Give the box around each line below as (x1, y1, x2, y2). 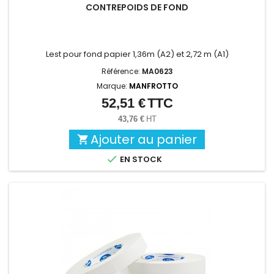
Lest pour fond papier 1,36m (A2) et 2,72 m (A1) (45, 48, 229, 61)
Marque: (96, 81, 129, 92)
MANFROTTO (128, 81, 178, 92)
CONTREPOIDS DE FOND (86, 1, 188, 14)
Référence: (101, 66, 142, 77)
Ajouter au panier (91, 131, 197, 149)
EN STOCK (118, 154, 162, 166)
